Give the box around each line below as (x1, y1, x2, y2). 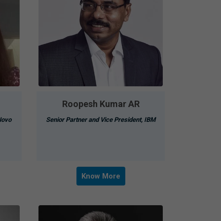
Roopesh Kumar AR (62, 98, 139, 109)
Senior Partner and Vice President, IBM (45, 115, 155, 123)
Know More (81, 171, 120, 181)
